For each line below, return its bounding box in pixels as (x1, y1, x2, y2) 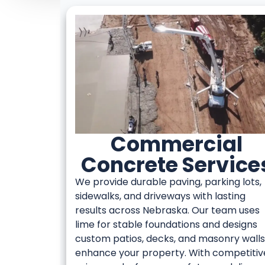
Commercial (111, 129, 243, 159)
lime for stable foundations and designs (75, 217, 257, 231)
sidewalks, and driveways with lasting (75, 189, 245, 203)
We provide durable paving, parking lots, (75, 174, 261, 189)
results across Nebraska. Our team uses (75, 203, 260, 217)
